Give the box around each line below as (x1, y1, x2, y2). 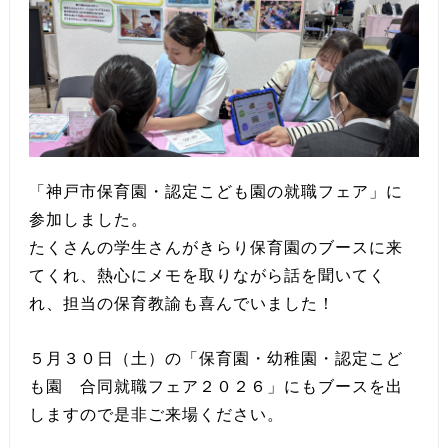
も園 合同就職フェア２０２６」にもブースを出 (28, 377, 403, 395)
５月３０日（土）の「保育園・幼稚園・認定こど (28, 349, 403, 367)
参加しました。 (28, 210, 165, 228)
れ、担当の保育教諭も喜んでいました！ (28, 294, 335, 312)
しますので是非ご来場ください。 (28, 405, 284, 423)
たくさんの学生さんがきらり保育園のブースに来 (28, 238, 403, 256)
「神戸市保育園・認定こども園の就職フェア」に (28, 182, 403, 200)
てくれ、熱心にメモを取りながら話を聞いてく (28, 266, 386, 284)
